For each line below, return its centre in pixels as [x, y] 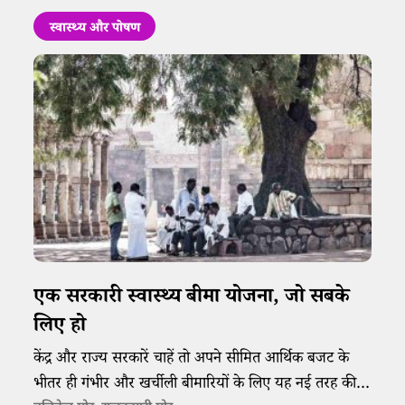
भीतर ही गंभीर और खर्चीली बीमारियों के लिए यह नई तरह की [195, 386]
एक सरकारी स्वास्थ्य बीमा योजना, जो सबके [192, 299]
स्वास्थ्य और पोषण [94, 30]
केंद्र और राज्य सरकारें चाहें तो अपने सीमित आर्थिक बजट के [192, 361]
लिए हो [60, 328]
